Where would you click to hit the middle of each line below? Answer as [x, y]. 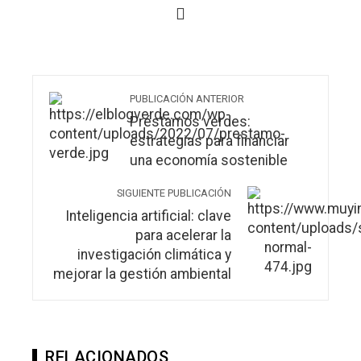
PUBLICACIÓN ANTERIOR [187, 99]
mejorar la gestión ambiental [142, 274]
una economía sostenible [209, 161]
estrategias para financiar [210, 141]
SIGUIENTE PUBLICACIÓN [174, 193]
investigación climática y [154, 255]
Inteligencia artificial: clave [148, 216]
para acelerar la [183, 236]
